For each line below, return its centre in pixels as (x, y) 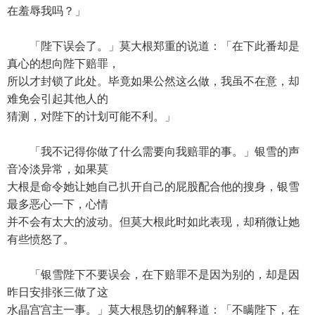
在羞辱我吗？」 (46, 11)
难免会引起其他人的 (58, 99)
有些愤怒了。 (41, 239)
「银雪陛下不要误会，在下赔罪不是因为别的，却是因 (153, 275)
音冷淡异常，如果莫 (58, 169)
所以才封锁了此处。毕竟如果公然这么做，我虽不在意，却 (153, 81)
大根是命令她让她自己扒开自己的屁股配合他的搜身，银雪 (153, 187)
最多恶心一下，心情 (58, 204)
